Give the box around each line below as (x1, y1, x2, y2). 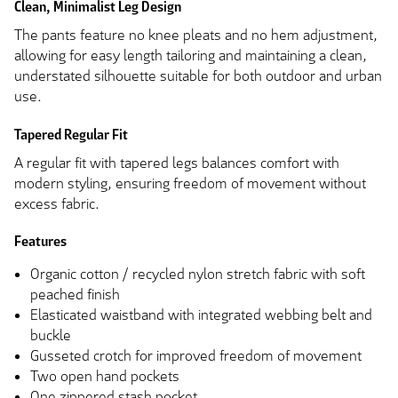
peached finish (30, 285, 120, 305)
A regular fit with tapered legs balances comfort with (14, 153, 339, 172)
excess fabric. (14, 194, 99, 213)
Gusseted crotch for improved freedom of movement (30, 346, 362, 366)
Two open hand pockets (30, 367, 179, 386)
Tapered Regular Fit (14, 124, 128, 144)
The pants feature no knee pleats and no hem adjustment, (14, 26, 378, 45)
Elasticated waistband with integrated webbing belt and (30, 306, 372, 325)
